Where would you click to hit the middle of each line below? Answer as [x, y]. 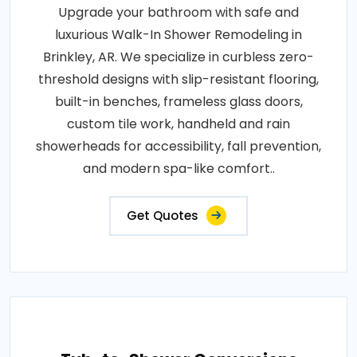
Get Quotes [163, 215]
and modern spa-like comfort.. [178, 168]
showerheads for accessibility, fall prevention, [178, 146]
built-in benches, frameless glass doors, [178, 101]
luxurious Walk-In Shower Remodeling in [178, 34]
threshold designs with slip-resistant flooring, [178, 79]
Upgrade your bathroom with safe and [178, 12]
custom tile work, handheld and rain [178, 124]
